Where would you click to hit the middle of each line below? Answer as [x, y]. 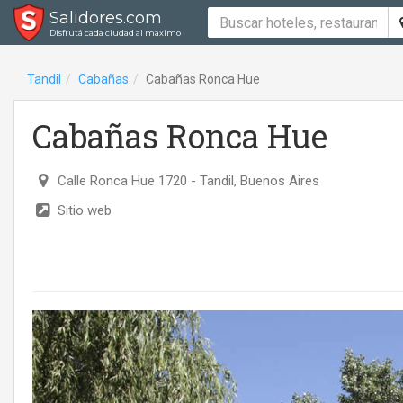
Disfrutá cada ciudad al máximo [115, 33]
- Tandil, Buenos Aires [253, 181]
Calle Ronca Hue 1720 [122, 181]
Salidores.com [106, 18]
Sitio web [85, 210]
